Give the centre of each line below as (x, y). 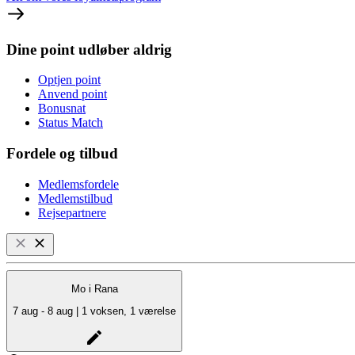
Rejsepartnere (72, 212)
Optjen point (69, 80)
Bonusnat (62, 109)
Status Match (71, 123)
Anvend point (73, 94)
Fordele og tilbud (62, 154)
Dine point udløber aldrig (89, 49)
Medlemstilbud (75, 198)
